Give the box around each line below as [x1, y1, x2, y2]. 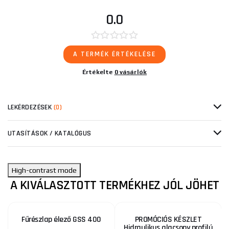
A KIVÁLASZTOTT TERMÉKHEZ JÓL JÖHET [10, 177, 219, 194]
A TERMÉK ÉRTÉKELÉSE [73, 50, 156, 59]
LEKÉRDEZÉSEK [8, 103, 54, 112]
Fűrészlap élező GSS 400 [21, 214, 101, 225]
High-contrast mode [12, 166, 77, 175]
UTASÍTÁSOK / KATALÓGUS [8, 129, 91, 139]
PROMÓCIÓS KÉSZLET [134, 214, 202, 225]
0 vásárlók [114, 68, 147, 76]
